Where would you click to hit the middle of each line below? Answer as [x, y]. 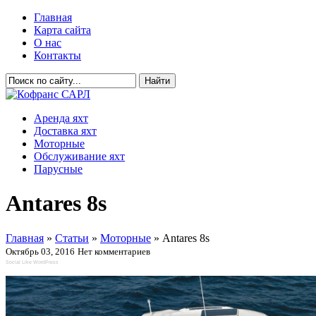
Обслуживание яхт [79, 156]
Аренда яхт [61, 118]
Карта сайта [62, 30]
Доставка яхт [65, 131]
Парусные [58, 169]
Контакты [57, 55]
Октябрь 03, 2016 [40, 251]
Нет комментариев [114, 251]
